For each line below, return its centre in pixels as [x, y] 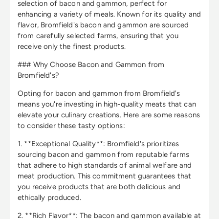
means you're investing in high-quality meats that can [107, 104]
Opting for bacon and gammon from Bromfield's [99, 93]
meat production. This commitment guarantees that [105, 176]
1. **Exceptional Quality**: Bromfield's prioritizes [99, 143]
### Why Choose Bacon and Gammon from [91, 64]
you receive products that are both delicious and [99, 186]
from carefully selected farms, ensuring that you [98, 35]
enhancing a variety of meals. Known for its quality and [109, 14]
